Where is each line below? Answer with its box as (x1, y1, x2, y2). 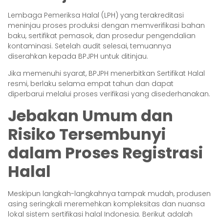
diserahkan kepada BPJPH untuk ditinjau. (8, 51, 148, 61)
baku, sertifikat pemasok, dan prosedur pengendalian (8, 30, 196, 41)
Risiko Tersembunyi (8, 123, 166, 145)
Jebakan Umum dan (8, 104, 173, 127)
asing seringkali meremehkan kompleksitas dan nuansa (8, 198, 205, 209)
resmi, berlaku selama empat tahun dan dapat (8, 79, 174, 89)
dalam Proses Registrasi (8, 141, 203, 164)
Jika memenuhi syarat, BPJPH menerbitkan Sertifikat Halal (8, 68, 205, 79)
